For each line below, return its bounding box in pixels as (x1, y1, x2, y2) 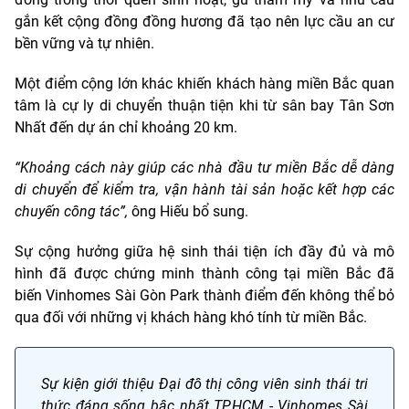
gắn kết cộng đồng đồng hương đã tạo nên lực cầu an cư (15, 12, 394, 30)
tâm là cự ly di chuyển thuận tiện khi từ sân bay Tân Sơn (15, 96, 394, 114)
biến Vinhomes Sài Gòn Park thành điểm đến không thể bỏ (15, 286, 394, 304)
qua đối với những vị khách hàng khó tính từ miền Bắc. (15, 308, 367, 326)
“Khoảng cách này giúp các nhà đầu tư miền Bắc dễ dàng (15, 158, 394, 176)
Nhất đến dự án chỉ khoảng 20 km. (15, 118, 237, 136)
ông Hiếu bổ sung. (131, 202, 248, 220)
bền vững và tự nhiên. (15, 34, 154, 52)
